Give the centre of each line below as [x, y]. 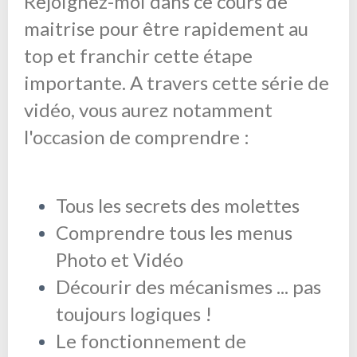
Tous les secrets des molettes [178, 205]
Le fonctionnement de [151, 340]
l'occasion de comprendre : [137, 136]
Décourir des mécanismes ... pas [188, 286]
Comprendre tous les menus [174, 232]
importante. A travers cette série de [177, 82]
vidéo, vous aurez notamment [148, 109]
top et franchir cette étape [138, 55]
